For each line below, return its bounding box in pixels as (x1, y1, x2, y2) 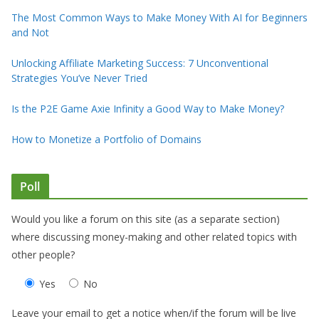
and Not (11, 25, 49, 39)
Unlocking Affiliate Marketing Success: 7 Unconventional (11, 56, 268, 70)
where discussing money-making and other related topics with (11, 229, 297, 244)
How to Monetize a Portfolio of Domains (11, 132, 202, 146)
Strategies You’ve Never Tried (11, 70, 147, 85)
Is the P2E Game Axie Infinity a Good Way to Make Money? (11, 101, 284, 115)
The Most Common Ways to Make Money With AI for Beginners (11, 10, 308, 24)
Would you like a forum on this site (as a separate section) (11, 211, 280, 226)
